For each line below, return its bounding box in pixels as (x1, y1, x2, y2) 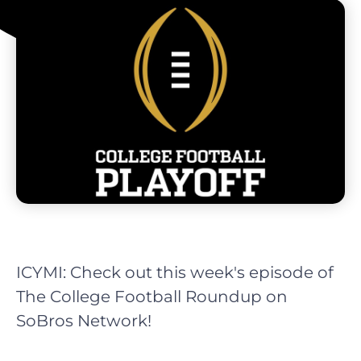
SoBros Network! (16, 311, 151, 331)
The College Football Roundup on (16, 287, 288, 307)
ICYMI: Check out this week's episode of (16, 263, 334, 283)
